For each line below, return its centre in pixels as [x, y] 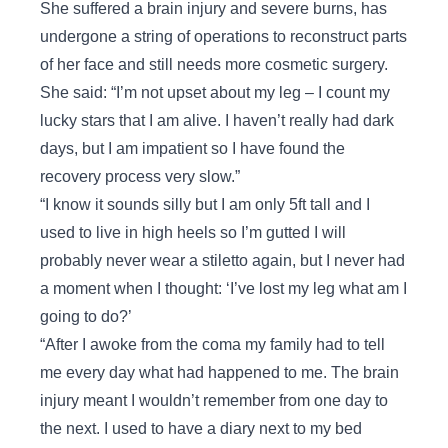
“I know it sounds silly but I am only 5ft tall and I [205, 205]
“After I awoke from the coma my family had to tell [212, 345]
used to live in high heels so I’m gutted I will [193, 233]
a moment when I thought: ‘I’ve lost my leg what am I [223, 289]
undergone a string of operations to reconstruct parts [223, 37]
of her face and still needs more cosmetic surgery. [214, 65]
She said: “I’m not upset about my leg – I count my [215, 93]
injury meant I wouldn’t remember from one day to [214, 401]
